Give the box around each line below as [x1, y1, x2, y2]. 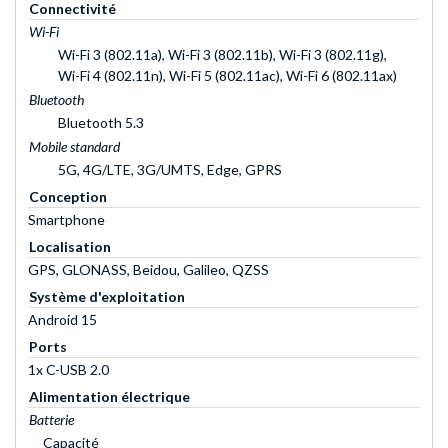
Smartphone [28, 210, 105, 228]
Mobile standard [29, 137, 120, 155]
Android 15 [28, 310, 97, 328]
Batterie [29, 410, 74, 428]
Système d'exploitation [29, 287, 185, 305]
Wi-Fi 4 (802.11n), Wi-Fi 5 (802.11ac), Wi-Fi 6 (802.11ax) [58, 66, 397, 84]
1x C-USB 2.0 [28, 360, 109, 378]
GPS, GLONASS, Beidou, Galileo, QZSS [28, 260, 269, 278]
